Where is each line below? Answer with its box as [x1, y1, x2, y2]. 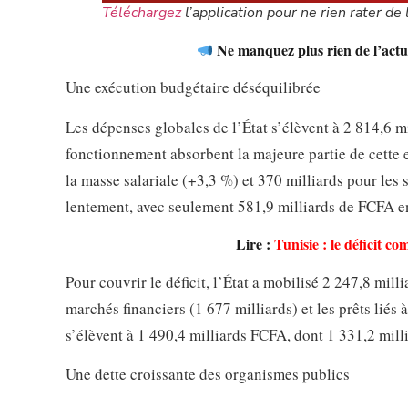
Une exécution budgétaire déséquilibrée [66, 76, 321, 98]
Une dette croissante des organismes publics [66, 363, 350, 384]
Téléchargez [102, 3, 181, 24]
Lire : [236, 232, 275, 254]
